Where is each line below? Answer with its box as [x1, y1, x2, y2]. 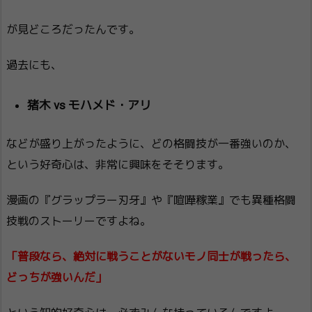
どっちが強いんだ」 [6, 271, 107, 285]
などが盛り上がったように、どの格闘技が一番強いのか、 [6, 137, 296, 151]
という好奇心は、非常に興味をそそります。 [6, 158, 229, 172]
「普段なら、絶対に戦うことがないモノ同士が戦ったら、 [6, 250, 296, 264]
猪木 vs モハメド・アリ [27, 97, 151, 112]
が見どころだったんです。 [6, 23, 140, 37]
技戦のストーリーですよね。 [6, 214, 151, 228]
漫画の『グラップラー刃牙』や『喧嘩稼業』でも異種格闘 [6, 194, 296, 208]
